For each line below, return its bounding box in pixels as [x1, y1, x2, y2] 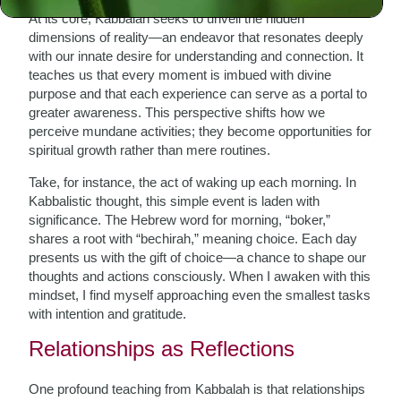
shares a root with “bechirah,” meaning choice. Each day [29, 231, 358, 246]
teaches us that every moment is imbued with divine [29, 67, 332, 82]
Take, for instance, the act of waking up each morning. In [29, 175, 357, 190]
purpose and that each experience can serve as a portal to [29, 86, 368, 101]
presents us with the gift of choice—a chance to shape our [29, 250, 367, 265]
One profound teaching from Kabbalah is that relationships [29, 381, 366, 397]
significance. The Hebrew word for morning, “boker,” [29, 212, 331, 227]
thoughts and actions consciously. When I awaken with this [29, 269, 371, 284]
